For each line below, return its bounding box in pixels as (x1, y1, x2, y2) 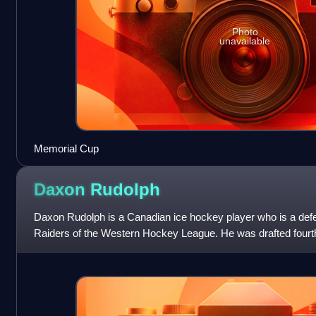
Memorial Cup (33, 142, 99, 154)
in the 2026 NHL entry (33, 243, 134, 255)
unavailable (219, 35, 271, 47)
